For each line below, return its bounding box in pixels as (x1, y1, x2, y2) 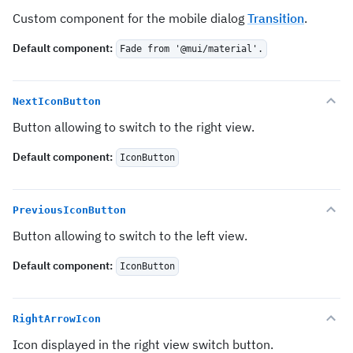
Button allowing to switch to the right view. (13, 119, 255, 135)
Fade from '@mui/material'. (120, 43, 263, 54)
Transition (247, 10, 304, 26)
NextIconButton (13, 95, 101, 107)
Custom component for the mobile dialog (13, 10, 247, 26)
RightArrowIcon (13, 312, 101, 325)
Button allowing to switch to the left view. (13, 228, 247, 243)
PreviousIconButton (13, 203, 126, 216)
